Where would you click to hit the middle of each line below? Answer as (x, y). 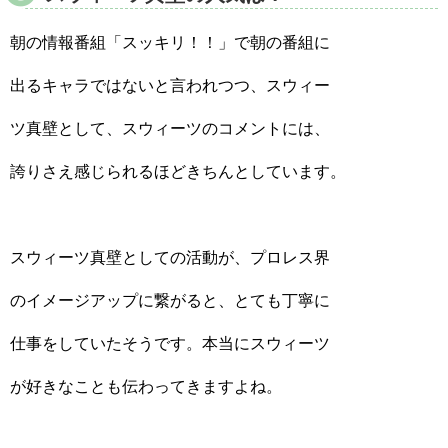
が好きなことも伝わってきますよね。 (146, 386)
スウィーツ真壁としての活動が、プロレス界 (170, 257)
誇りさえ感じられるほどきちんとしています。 (178, 171)
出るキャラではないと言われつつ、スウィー (170, 85)
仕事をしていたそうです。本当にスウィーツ (170, 343)
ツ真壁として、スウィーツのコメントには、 (170, 128)
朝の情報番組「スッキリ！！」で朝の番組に (170, 42)
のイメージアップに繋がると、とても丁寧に (170, 300)
